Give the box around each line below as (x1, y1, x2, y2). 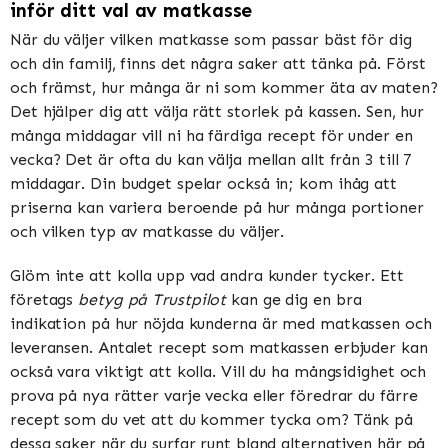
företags (10, 289, 79, 309)
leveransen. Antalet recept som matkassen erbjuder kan (10, 337, 428, 357)
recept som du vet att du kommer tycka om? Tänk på (10, 409, 414, 429)
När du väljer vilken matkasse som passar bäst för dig (10, 30, 412, 50)
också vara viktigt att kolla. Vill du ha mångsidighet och (10, 361, 427, 381)
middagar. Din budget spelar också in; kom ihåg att (10, 174, 397, 194)
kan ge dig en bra (226, 289, 362, 309)
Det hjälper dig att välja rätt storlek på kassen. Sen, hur (10, 102, 425, 122)
